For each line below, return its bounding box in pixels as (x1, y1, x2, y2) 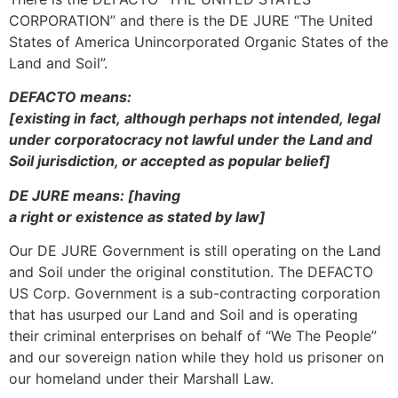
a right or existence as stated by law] (9, 207, 266, 226)
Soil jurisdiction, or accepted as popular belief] (9, 152, 330, 171)
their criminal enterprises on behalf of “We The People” (9, 327, 377, 346)
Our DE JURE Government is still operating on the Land (9, 242, 381, 260)
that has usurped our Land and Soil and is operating (9, 306, 358, 324)
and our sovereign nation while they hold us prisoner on (9, 348, 384, 367)
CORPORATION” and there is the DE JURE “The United (9, 11, 373, 29)
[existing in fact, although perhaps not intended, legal (9, 109, 380, 128)
